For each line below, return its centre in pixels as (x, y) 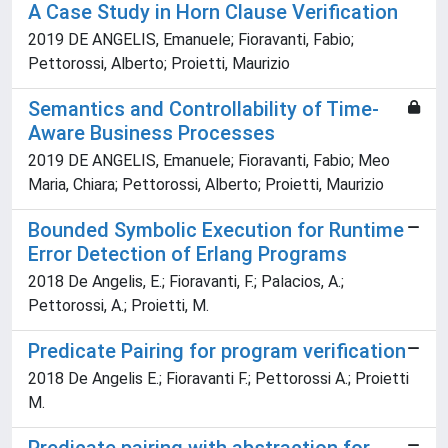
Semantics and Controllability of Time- (203, 109)
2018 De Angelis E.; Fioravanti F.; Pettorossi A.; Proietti (218, 379)
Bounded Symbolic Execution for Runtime (216, 230)
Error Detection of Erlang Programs (187, 254)
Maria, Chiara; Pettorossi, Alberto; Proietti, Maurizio (206, 185)
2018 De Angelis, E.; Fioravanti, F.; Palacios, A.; (186, 282)
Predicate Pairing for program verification (217, 351)
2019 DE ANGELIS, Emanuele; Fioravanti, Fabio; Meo (209, 161)
